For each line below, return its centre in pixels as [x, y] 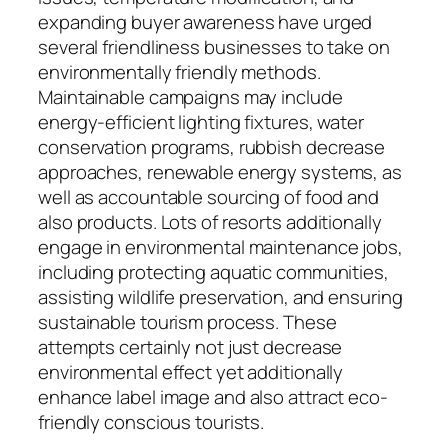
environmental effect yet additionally [191, 371]
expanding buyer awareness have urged [205, 21]
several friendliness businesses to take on [214, 46]
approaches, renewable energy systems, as [220, 171]
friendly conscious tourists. [151, 421]
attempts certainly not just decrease [190, 346]
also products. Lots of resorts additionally [210, 221]
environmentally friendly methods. [179, 71]
